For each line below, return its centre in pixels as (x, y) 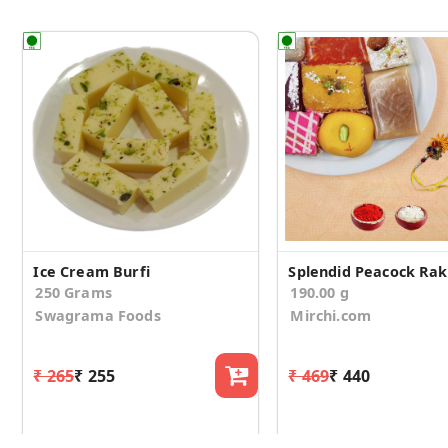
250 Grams (73, 293)
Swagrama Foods (98, 316)
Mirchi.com (331, 316)
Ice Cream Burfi (91, 272)
